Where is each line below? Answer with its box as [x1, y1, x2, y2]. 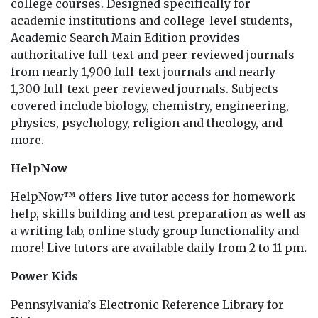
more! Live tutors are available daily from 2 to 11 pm [11, 240, 304, 255]
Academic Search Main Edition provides [11, 30, 240, 45]
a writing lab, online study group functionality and [11, 223, 299, 238]
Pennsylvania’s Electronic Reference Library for [11, 297, 284, 312]
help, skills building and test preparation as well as [11, 206, 306, 221]
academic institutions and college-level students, [11, 13, 292, 28]
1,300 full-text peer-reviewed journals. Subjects [11, 81, 278, 96]
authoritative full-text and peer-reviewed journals [11, 47, 295, 62]
